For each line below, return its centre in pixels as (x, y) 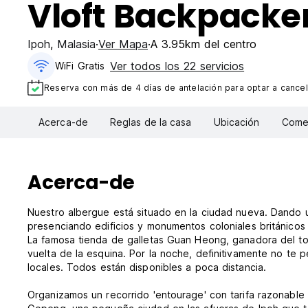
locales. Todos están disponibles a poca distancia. (147, 267)
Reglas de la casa (151, 122)
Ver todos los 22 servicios (177, 66)
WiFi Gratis (80, 66)
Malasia (76, 44)
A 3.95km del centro (203, 44)
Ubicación (236, 122)
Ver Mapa (123, 44)
